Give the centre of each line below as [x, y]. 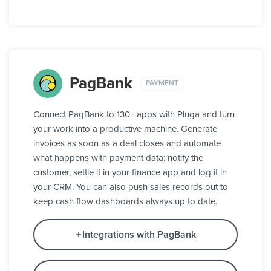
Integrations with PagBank [139, 235]
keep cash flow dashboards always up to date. [125, 202]
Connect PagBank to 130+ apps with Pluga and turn [134, 115]
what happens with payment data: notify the [118, 158]
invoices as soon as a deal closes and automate [127, 144]
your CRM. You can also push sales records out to [131, 188]
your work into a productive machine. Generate [125, 129]
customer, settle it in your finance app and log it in [130, 173]
